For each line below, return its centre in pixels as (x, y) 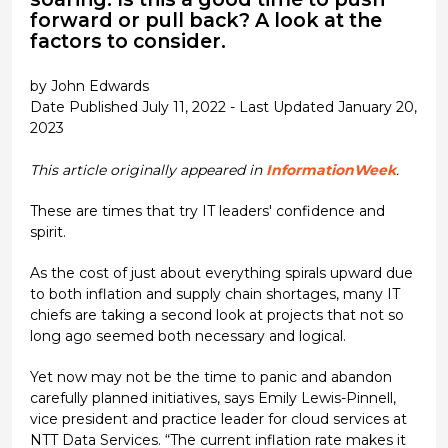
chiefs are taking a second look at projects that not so (216, 314)
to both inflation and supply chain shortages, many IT (214, 293)
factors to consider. (127, 40)
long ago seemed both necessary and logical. (187, 335)
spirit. (47, 231)
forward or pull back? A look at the (205, 19)
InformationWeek (330, 169)
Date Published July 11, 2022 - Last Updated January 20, (223, 106)
